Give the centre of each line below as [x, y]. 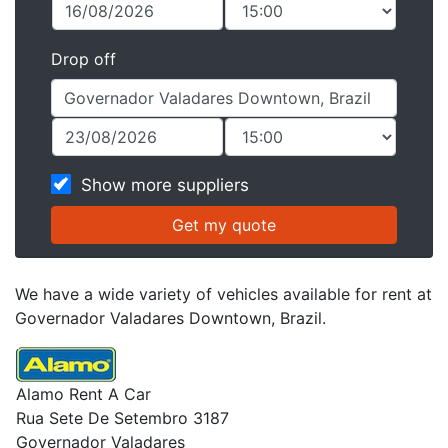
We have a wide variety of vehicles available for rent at [223, 294]
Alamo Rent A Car [83, 394]
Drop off [83, 59]
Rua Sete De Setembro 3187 [122, 418]
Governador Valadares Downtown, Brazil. [170, 318]
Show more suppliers [165, 185]
